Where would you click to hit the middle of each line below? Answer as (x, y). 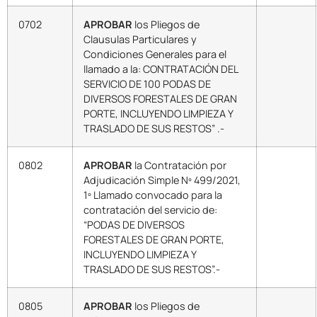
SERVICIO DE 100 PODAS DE (147, 83)
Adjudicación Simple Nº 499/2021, (162, 180)
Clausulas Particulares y (140, 39)
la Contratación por (179, 165)
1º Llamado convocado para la (153, 195)
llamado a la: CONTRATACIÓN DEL (162, 69)
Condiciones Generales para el (155, 54)
